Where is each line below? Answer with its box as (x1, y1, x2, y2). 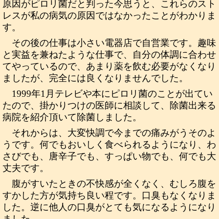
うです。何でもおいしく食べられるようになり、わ (2, 139, 216, 150)
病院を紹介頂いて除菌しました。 (2, 112, 142, 122)
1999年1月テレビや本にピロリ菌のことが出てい (12, 88, 213, 99)
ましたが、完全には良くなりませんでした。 (2, 73, 188, 83)
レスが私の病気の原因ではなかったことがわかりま (2, 10, 216, 21)
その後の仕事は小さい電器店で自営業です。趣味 (12, 38, 217, 48)
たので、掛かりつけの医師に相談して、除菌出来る (2, 100, 216, 110)
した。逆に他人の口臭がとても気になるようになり (2, 202, 216, 212)
